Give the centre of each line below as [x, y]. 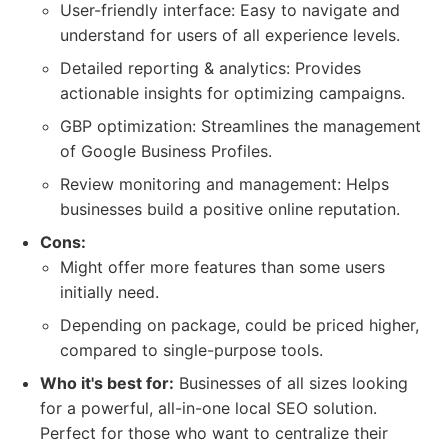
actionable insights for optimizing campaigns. [232, 93]
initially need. [109, 292]
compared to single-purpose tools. [191, 350]
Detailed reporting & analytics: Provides [210, 68]
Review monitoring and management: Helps [224, 184]
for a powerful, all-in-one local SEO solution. [208, 408]
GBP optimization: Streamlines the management [240, 126]
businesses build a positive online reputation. [230, 209]
